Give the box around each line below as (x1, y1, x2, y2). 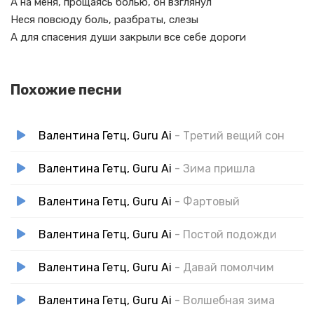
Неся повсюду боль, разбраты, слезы (11, 13, 198, 26)
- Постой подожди (175, 227, 277, 241)
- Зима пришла (175, 161, 255, 175)
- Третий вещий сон (175, 128, 285, 142)
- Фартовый (175, 194, 240, 208)
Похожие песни (11, 81, 122, 98)
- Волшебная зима (175, 293, 275, 307)
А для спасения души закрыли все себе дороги (11, 31, 246, 43)
